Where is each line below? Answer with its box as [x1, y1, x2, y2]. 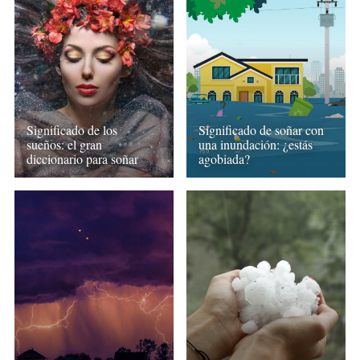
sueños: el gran [26, 135, 102, 153]
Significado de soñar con [198, 121, 325, 138]
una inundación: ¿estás [198, 135, 313, 153]
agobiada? [198, 149, 251, 167]
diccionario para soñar [26, 149, 138, 167]
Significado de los [26, 121, 117, 138]
